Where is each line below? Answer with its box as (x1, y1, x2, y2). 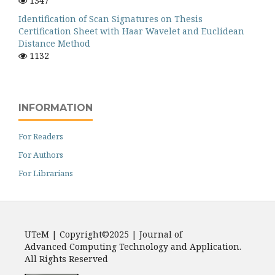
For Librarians (18, 168, 73, 179)
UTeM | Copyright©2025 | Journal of (25, 228, 182, 240)
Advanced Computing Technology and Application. (25, 241, 241, 252)
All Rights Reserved (25, 253, 108, 265)
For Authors (18, 149, 63, 160)
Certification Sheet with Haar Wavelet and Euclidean (18, 25, 244, 37)
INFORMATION (18, 102, 93, 114)
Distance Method (18, 37, 90, 49)
